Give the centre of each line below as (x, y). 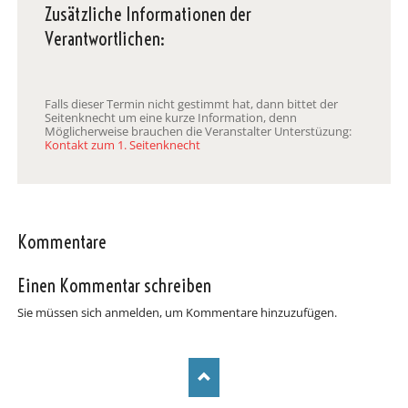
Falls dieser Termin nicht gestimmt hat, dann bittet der (191, 104)
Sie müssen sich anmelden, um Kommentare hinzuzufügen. (177, 313)
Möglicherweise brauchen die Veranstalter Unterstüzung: (198, 132)
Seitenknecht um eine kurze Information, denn (170, 118)
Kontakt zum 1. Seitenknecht (122, 145)
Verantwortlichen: (104, 38)
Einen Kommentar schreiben (114, 286)
